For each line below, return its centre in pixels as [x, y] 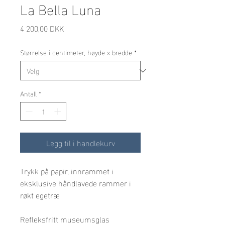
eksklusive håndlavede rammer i [77, 183]
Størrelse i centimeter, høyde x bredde [76, 52]
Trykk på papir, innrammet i [68, 171]
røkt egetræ [40, 195]
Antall [28, 93]
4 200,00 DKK [42, 28]
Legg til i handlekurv [80, 143]
